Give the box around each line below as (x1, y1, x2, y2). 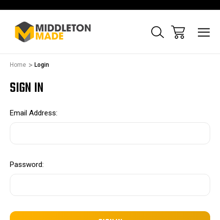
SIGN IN (10, 78, 44, 99)
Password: (10, 160, 44, 169)
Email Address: (10, 109, 57, 117)
